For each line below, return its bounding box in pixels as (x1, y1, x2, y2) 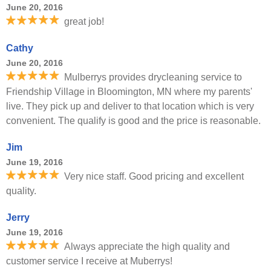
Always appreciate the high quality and (64, 241, 230, 252)
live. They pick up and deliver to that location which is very (6, 101, 254, 111)
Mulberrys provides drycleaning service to (64, 72, 242, 82)
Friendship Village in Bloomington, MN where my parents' (6, 87, 252, 97)
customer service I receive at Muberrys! (6, 256, 172, 266)
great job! (64, 16, 104, 27)
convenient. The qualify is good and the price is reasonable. (6, 116, 261, 126)
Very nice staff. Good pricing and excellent (64, 171, 244, 181)
